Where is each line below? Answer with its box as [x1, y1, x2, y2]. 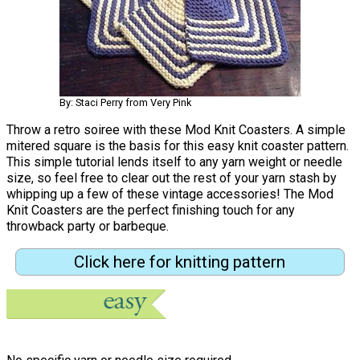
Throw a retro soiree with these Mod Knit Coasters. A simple [6, 122, 346, 138]
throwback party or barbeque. [6, 219, 169, 235]
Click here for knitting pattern [74, 252, 286, 272]
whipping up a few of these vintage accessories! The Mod [6, 186, 333, 202]
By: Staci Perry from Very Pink [59, 96, 191, 109]
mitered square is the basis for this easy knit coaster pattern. [6, 138, 349, 154]
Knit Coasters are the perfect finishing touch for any [6, 202, 295, 219]
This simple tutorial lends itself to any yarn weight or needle [6, 154, 342, 170]
